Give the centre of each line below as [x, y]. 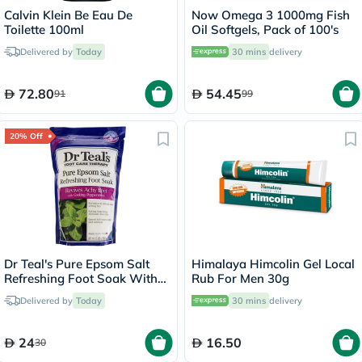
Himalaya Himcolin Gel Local [273, 264]
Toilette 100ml [44, 29]
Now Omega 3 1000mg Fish [271, 15]
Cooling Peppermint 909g [76, 293]
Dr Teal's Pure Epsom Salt [77, 264]
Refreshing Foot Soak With [81, 278]
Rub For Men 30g [240, 278]
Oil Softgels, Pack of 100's [265, 29]
